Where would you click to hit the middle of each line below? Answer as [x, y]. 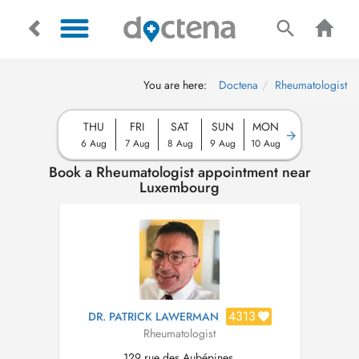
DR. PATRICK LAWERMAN [153, 317]
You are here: [175, 85]
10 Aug [266, 143]
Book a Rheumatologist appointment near [179, 172]
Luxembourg [179, 188]
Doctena [238, 85]
